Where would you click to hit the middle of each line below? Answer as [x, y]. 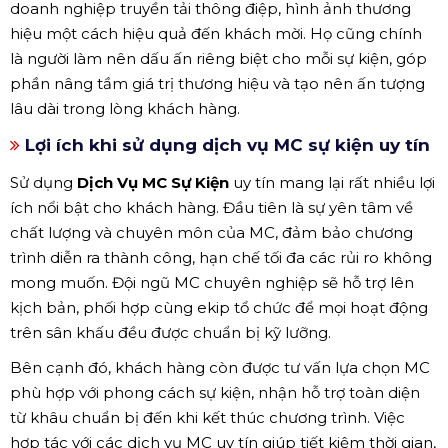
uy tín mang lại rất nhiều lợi [332, 182]
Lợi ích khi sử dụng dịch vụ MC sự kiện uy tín [225, 144]
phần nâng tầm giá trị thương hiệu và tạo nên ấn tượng [217, 83]
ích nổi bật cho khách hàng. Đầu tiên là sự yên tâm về [211, 207]
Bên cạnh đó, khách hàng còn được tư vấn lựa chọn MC [220, 367]
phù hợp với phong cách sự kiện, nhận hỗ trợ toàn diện [215, 392]
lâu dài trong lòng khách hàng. [125, 108]
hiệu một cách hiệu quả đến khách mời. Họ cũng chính [216, 33]
